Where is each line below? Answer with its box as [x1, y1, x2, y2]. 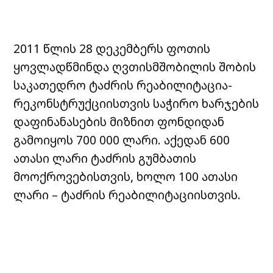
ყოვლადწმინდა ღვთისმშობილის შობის [13, 58, 257, 76]
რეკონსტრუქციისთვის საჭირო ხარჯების [13, 95, 260, 112]
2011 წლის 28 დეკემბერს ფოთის [13, 40, 211, 57]
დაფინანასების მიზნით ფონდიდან [13, 113, 225, 130]
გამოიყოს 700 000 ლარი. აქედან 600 [13, 132, 230, 149]
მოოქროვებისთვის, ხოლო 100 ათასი [13, 168, 238, 185]
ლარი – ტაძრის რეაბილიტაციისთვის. [13, 186, 241, 204]
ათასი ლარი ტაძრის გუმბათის [13, 150, 197, 167]
